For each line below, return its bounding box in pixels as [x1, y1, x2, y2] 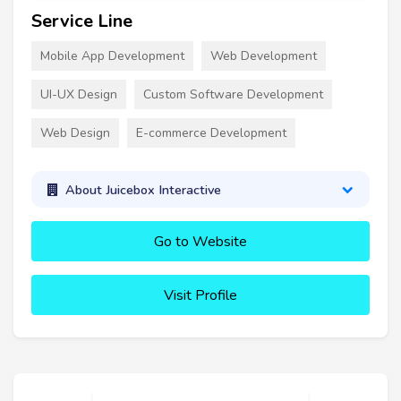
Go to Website [154, 232, 247, 252]
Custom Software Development [143, 86, 323, 104]
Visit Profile [164, 286, 237, 306]
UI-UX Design [40, 86, 117, 104]
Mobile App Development [40, 47, 184, 65]
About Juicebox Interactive [64, 180, 221, 199]
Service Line [31, 9, 132, 34]
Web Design [40, 124, 110, 142]
